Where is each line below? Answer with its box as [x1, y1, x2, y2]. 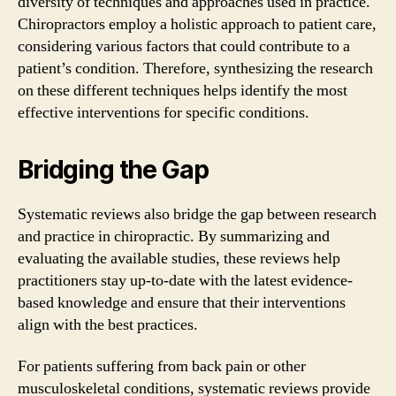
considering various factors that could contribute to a [18, 35, 350, 57]
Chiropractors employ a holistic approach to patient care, [18, 13, 377, 34]
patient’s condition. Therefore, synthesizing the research [18, 57, 373, 79]
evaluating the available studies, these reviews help [18, 247, 340, 269]
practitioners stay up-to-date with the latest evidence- [18, 270, 353, 291]
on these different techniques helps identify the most [18, 80, 347, 101]
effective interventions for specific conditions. [18, 102, 309, 123]
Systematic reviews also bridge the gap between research [18, 203, 377, 225]
